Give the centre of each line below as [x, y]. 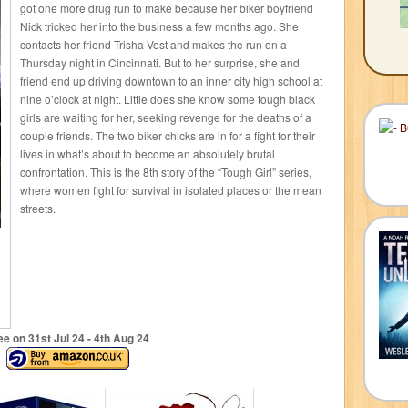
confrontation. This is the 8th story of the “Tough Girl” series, [166, 172]
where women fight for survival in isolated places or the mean [171, 190]
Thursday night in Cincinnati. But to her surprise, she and [160, 62]
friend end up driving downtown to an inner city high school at [171, 81]
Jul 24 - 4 [75, 338]
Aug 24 [129, 338]
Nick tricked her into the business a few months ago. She [159, 26]
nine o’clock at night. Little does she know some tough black [168, 99]
